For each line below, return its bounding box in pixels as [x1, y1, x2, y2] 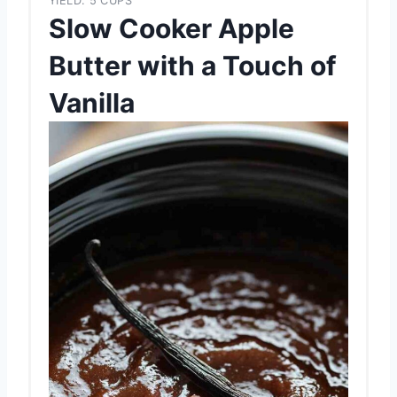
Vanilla [49, 86, 135, 119]
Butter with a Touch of [49, 49, 337, 82]
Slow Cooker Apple [49, 12, 294, 44]
